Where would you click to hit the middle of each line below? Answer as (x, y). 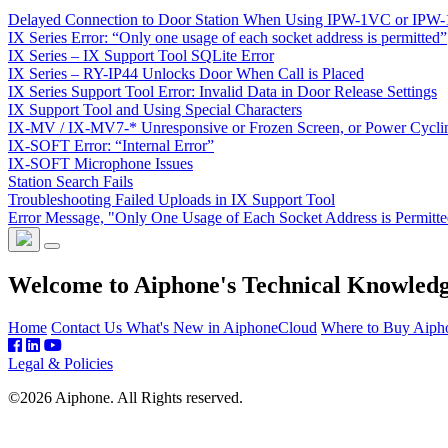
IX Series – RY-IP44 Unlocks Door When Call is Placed (186, 74)
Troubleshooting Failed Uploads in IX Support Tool (171, 200)
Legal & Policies (60, 363)
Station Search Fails (70, 182)
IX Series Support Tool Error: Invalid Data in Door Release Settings (222, 92)
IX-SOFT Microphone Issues (100, 164)
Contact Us (88, 327)
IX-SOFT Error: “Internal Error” (111, 146)
